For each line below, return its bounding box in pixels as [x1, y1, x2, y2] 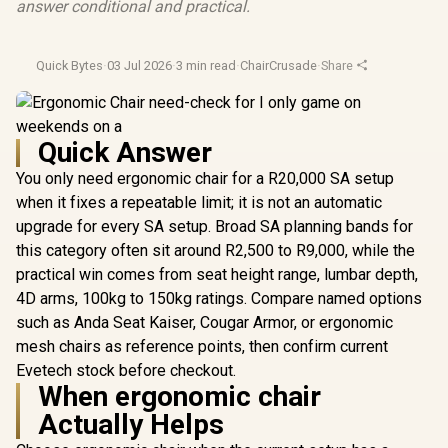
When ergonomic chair [38, 380, 321, 413]
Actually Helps [38, 408, 224, 441]
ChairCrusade [240, 58, 317, 73]
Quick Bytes [36, 58, 103, 73]
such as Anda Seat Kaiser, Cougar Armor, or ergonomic [16, 313, 393, 332]
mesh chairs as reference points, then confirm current [16, 337, 388, 356]
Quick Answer [38, 136, 212, 169]
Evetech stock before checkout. [16, 361, 236, 380]
